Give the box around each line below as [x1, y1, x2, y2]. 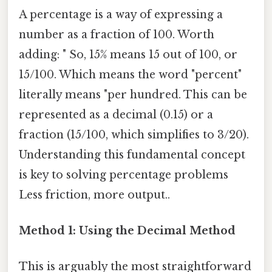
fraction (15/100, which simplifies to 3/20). [19, 127, 249, 141]
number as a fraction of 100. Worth [19, 27, 214, 41]
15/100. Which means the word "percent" [19, 67, 242, 81]
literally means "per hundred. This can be [19, 87, 247, 101]
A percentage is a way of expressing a [19, 7, 223, 21]
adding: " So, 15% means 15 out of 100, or [19, 47, 237, 61]
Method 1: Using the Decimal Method [19, 223, 236, 237]
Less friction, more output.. [19, 188, 170, 202]
